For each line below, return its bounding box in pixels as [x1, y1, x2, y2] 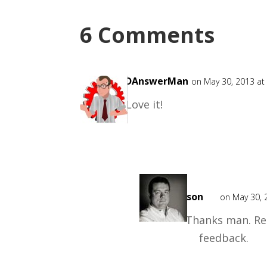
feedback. [199, 230, 249, 245]
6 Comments [80, 20, 215, 49]
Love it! [126, 97, 163, 111]
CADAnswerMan [112, 74, 189, 88]
